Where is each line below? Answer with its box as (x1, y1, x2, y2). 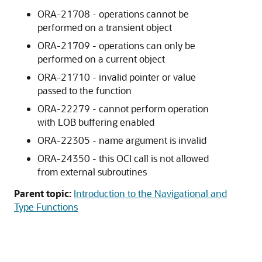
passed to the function (37, 84, 132, 97)
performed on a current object (37, 53, 165, 65)
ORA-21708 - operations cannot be (37, 8, 189, 20)
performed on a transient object (37, 21, 172, 34)
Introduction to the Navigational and (74, 187, 227, 200)
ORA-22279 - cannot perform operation (37, 102, 209, 115)
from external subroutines (37, 166, 147, 178)
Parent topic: (14, 187, 71, 200)
